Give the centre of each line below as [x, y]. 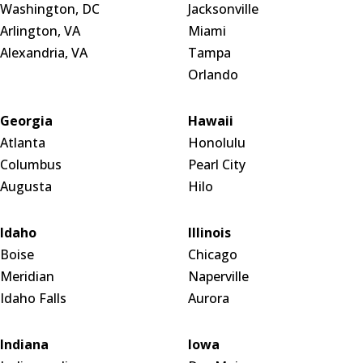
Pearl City [216, 164]
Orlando [213, 74]
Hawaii [210, 120]
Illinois [209, 232]
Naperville [218, 276]
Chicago [212, 254]
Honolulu [216, 142]
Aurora [208, 298]
